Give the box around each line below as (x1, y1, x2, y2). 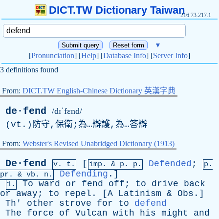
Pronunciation (31, 51, 74, 60)
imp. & (89, 160, 120, 169)
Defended (149, 159, 192, 169)
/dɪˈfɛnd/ (52, 106, 82, 116)
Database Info (103, 51, 146, 60)
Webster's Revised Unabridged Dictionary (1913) (22, 139, 175, 148)
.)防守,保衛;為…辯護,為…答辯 (22, 120, 147, 130)
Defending (60, 169, 108, 179)
